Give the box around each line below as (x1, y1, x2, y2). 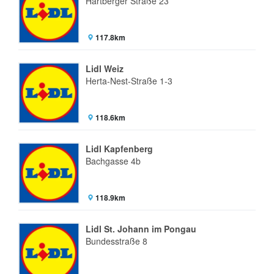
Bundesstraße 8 (86, 235, 147, 247)
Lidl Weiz (86, 62, 124, 75)
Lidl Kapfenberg (86, 143, 153, 155)
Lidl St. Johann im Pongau (86, 223, 196, 235)
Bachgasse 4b (86, 155, 141, 167)
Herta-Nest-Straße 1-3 (86, 75, 172, 87)
